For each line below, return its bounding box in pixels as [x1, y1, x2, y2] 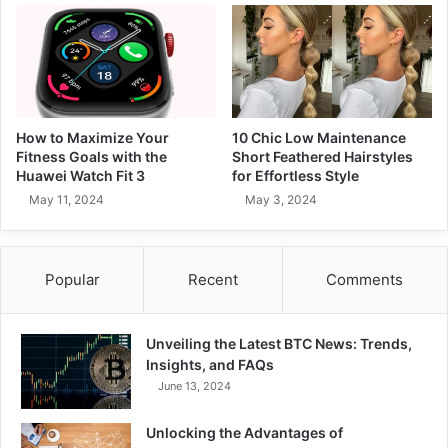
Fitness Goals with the [16, 147, 167, 165]
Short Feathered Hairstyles [232, 147, 413, 165]
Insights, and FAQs [146, 355, 274, 373]
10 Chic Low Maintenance [232, 128, 406, 146]
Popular [44, 269, 100, 289]
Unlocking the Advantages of [146, 423, 343, 441]
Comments [326, 269, 404, 289]
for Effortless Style [232, 166, 359, 184]
